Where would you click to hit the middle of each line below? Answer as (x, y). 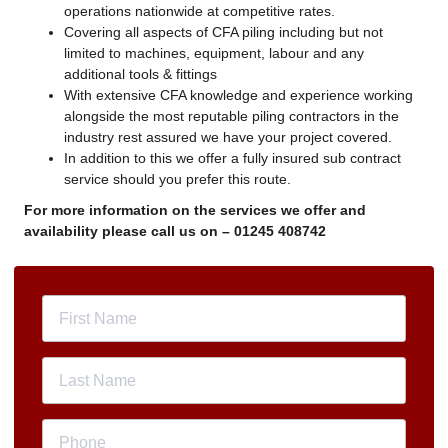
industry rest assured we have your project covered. (228, 136)
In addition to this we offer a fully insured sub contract (232, 157)
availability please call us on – (129, 230)
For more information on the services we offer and (195, 209)
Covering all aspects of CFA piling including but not (223, 31)
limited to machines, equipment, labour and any (214, 52)
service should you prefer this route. (177, 178)
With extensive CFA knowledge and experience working (238, 94)
